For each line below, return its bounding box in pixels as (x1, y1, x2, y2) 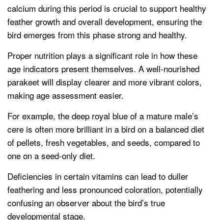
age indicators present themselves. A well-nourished (7, 62, 199, 75)
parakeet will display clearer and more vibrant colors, (7, 76, 202, 88)
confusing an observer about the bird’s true (7, 196, 165, 209)
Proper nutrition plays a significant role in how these (7, 49, 197, 62)
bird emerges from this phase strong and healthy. (7, 28, 187, 41)
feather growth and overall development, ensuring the (7, 15, 202, 28)
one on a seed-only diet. (7, 149, 95, 162)
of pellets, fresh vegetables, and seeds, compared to (7, 136, 200, 149)
